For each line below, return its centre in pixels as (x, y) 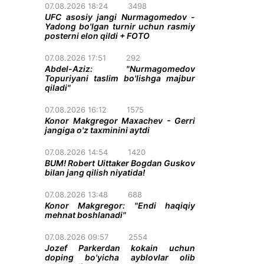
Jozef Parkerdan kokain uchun (120, 248)
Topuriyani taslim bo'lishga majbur (120, 78)
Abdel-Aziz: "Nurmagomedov (120, 69)
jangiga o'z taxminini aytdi (97, 130)
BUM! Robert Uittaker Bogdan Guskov (120, 163)
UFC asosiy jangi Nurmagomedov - (120, 17)
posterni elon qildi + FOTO (97, 36)
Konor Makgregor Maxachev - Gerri (120, 121)
